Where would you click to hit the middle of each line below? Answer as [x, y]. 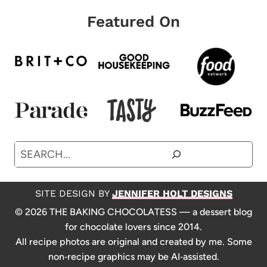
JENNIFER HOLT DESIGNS [172, 193]
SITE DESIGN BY [73, 193]
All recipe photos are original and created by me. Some [133, 242]
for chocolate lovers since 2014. [133, 227]
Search [30, 149]
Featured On [133, 21]
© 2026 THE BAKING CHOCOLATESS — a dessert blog [133, 212]
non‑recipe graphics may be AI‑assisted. [133, 257]
